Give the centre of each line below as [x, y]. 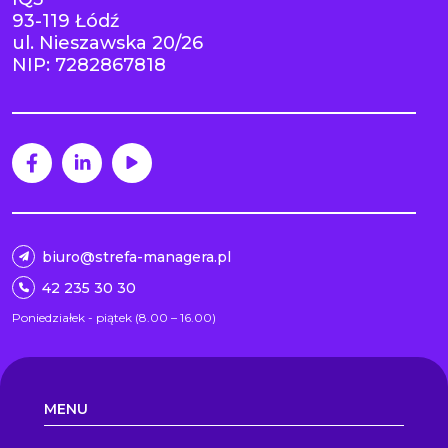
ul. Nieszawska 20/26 [107, 42]
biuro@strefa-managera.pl [136, 256]
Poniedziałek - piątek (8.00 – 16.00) [114, 317]
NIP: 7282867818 [89, 64]
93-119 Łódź [65, 20]
